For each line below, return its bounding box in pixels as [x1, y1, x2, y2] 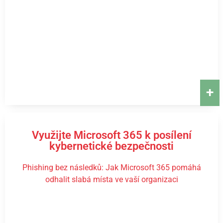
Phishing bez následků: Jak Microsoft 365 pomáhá [22, 163, 201, 172]
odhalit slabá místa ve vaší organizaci [45, 175, 178, 184]
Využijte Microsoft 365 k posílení [31, 129, 192, 141]
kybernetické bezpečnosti [49, 140, 174, 152]
